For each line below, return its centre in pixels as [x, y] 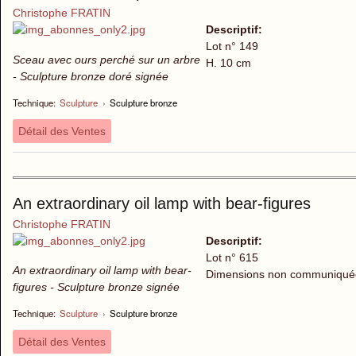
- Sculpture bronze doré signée [91, 76]
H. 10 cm [228, 63]
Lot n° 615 [232, 257]
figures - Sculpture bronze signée [96, 287]
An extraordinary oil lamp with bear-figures [162, 203]
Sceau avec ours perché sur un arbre [106, 59]
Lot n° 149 [232, 46]
